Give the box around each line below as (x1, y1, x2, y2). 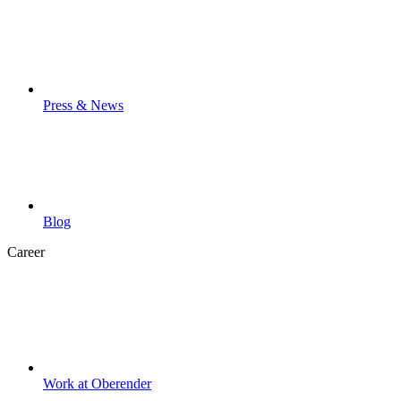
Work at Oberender (43, 375, 151, 391)
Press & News (43, 97, 124, 113)
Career (7, 244, 45, 260)
